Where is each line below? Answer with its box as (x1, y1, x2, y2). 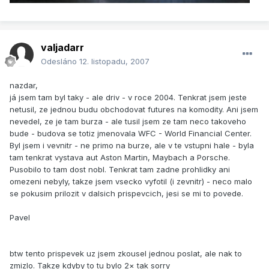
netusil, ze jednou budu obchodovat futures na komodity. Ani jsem (10, 104, 258, 115)
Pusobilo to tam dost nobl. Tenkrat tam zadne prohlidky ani (10, 165, 230, 175)
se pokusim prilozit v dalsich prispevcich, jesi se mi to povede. (10, 189, 243, 199)
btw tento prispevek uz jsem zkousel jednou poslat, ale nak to (10, 249, 242, 259)
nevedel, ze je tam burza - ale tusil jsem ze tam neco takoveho (10, 116, 246, 127)
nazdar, (10, 80, 38, 91)
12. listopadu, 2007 (79, 56, 150, 67)
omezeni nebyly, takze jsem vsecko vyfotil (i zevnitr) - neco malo (10, 177, 252, 187)
